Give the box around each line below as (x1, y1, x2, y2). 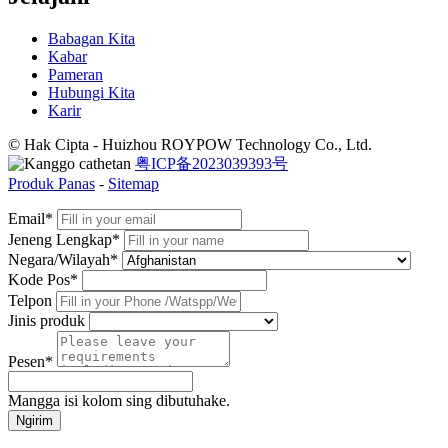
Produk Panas (8, 174, 95, 192)
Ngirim (16, 412, 53, 428)
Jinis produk (8, 311, 85, 329)
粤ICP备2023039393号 (135, 154, 288, 172)
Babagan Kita (48, 29, 135, 47)
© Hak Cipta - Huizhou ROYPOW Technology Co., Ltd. (8, 135, 372, 153)
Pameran (48, 65, 103, 83)
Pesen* (8, 352, 53, 370)
